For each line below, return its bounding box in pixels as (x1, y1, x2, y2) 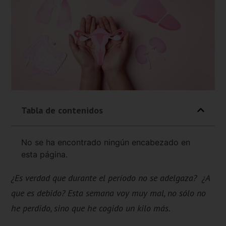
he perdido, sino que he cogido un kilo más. (11, 202, 171, 214)
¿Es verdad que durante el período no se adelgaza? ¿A (11, 172, 210, 184)
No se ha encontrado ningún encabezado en (21, 137, 191, 147)
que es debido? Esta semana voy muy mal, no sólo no (11, 187, 206, 199)
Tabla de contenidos (21, 104, 103, 116)
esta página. (21, 149, 68, 159)
